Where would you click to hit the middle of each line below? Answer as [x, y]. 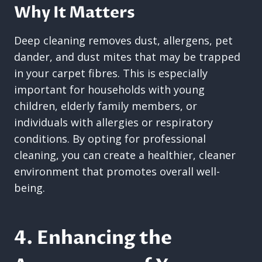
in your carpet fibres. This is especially [111, 73]
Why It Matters [75, 12]
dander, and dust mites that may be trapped [127, 57]
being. [30, 188]
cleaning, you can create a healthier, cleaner [125, 155]
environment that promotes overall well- [117, 171]
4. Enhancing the [93, 238]
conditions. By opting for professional [110, 139]
